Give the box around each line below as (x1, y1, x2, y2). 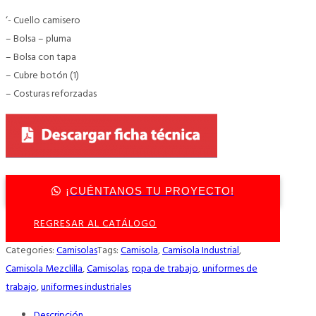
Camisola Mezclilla (6, 260, 83, 277)
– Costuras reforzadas (6, 85, 97, 102)
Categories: (6, 242, 56, 259)
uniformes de (202, 260, 257, 277)
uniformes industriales (41, 279, 131, 296)
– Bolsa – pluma (6, 30, 71, 47)
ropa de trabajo (132, 260, 198, 277)
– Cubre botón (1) (6, 67, 79, 84)
